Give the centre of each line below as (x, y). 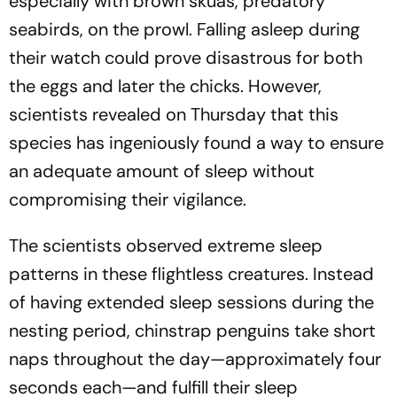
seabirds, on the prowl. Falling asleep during (184, 29)
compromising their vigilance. (128, 199)
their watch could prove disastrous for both (186, 57)
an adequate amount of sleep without (162, 171)
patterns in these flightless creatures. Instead (191, 273)
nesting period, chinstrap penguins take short (192, 330)
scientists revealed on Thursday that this (174, 114)
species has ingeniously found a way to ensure (196, 142)
